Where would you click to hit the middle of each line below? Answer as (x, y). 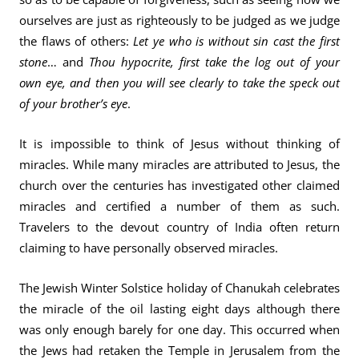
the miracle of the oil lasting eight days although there (179, 309)
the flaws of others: (77, 41)
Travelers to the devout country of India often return (179, 227)
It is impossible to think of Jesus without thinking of (179, 143)
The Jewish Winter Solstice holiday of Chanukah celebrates (179, 288)
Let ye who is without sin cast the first (237, 41)
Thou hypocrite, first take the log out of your (214, 62)
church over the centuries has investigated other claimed (179, 185)
